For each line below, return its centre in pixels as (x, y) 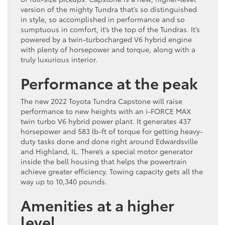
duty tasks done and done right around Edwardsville (109, 141)
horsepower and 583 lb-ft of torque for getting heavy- (112, 131)
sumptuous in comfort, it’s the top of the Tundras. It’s (110, 29)
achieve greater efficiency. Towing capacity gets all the (112, 172)
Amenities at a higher (97, 205)
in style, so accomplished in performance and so (103, 19)
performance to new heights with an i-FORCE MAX (106, 111)
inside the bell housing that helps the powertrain (104, 161)
